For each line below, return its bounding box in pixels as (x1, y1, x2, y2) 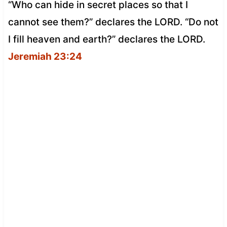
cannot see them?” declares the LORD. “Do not (8, 16, 218, 28)
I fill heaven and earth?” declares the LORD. (8, 33, 205, 45)
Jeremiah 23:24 (8, 50, 82, 62)
